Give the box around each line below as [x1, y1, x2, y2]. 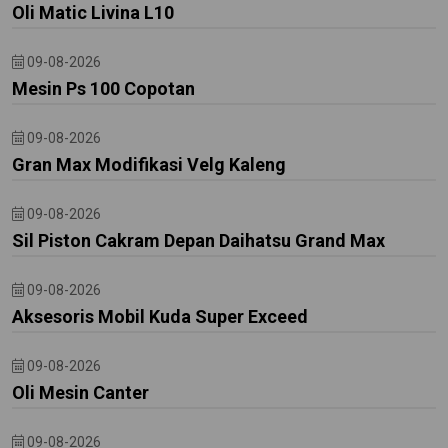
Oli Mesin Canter [12, 382, 149, 403]
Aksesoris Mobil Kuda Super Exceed [12, 306, 308, 327]
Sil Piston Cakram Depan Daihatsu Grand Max [12, 230, 385, 251]
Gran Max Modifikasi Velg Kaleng [12, 154, 286, 175]
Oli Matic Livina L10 [12, 2, 174, 23]
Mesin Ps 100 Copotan [12, 78, 195, 99]
